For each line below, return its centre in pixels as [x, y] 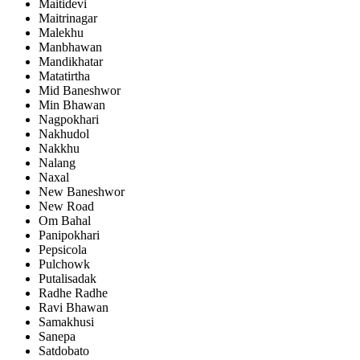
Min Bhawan [72, 105]
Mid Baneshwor [80, 91]
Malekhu [61, 33]
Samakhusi [66, 322]
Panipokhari [69, 235]
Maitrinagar [68, 18]
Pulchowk [64, 264]
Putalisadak [67, 279]
